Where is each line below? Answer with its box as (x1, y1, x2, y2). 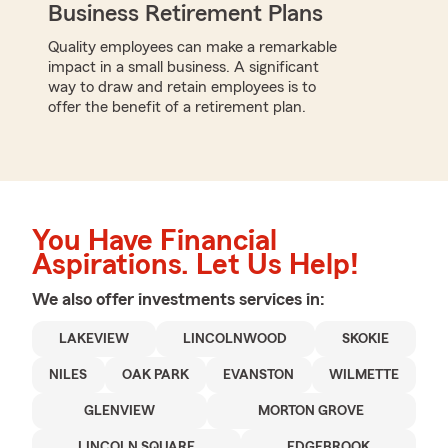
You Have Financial (32, 225, 277, 256)
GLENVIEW (83, 403, 155, 418)
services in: (239, 289, 325, 308)
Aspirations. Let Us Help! (32, 249, 359, 280)
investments (138, 289, 239, 308)
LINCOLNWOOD (183, 331, 288, 346)
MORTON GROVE (258, 403, 365, 418)
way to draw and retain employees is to (48, 78, 316, 95)
